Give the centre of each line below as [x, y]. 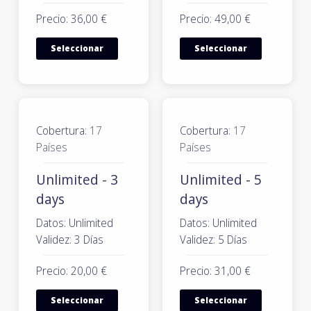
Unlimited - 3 [77, 179]
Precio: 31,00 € [215, 271]
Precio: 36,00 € [72, 19]
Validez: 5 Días [213, 239]
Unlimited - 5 [221, 179]
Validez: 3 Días [70, 239]
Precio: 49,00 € [215, 19]
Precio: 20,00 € [72, 271]
